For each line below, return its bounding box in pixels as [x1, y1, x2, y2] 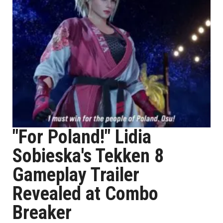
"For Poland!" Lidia [12, 126, 151, 148]
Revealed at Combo [12, 183, 158, 205]
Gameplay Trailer [12, 164, 139, 186]
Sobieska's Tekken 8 [12, 145, 164, 167]
